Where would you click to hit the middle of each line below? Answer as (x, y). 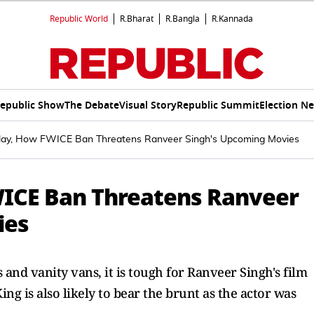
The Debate (91, 105)
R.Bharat (137, 19)
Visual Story (148, 105)
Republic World (79, 19)
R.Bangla (183, 19)
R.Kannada (232, 19)
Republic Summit (218, 105)
